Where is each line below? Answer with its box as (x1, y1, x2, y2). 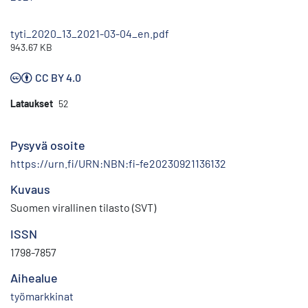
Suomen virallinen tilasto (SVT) (10, 201, 156, 214)
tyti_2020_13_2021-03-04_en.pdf (10, 27, 169, 41)
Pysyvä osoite (10, 137, 85, 153)
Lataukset (10, 98, 53, 110)
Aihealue (10, 270, 58, 286)
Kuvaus (10, 181, 50, 197)
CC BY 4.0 (35, 71, 81, 85)
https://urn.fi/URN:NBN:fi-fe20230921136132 (10, 157, 226, 170)
